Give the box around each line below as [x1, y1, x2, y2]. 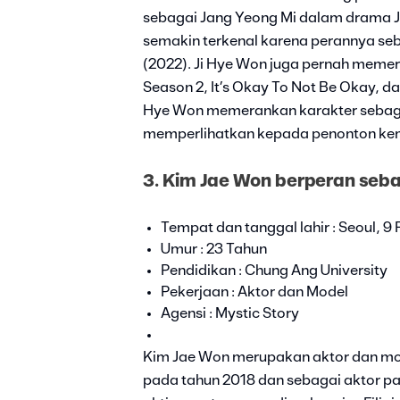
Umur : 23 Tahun [161, 242, 267, 257]
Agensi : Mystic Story [161, 306, 299, 321]
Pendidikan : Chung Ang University [161, 263, 387, 279]
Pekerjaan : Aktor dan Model [161, 285, 348, 300]
